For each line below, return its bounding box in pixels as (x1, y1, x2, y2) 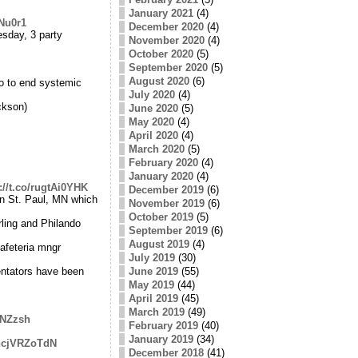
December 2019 (128, 183, 204, 196)
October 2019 (128, 210, 193, 223)
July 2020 (128, 88, 175, 101)
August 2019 (128, 237, 189, 250)
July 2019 (128, 251, 175, 264)
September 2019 (128, 224, 208, 237)
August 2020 (128, 74, 189, 87)
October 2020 (128, 47, 193, 60)
